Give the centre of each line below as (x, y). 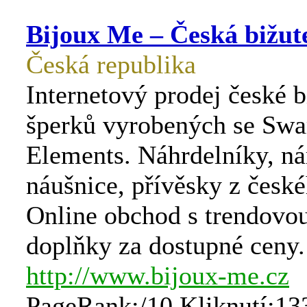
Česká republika (111, 64)
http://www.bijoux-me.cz (158, 275)
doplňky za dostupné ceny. (165, 245)
